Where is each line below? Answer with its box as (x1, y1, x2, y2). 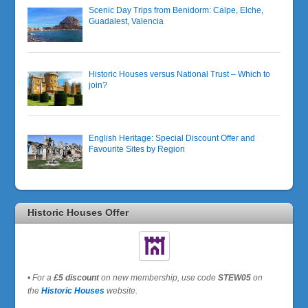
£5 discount (54, 272, 100, 282)
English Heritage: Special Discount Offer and (89, 133, 256, 142)
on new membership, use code (99, 272, 219, 282)
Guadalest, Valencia (89, 16, 164, 26)
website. (104, 285, 138, 295)
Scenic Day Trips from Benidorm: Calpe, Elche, (89, 5, 264, 15)
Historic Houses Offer (27, 206, 129, 218)
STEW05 (218, 272, 252, 282)
